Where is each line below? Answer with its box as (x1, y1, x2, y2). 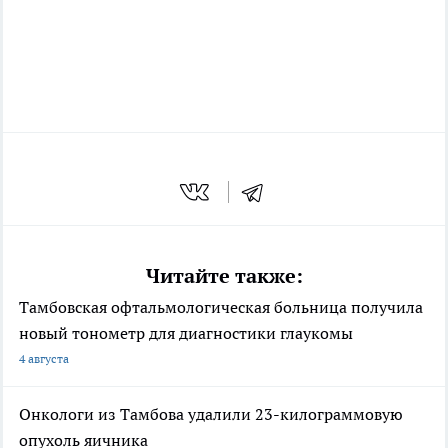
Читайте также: (145, 262, 303, 289)
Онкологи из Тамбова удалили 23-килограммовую (19, 403, 403, 424)
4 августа (19, 350, 69, 366)
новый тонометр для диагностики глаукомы (19, 322, 353, 343)
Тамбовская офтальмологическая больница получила (19, 296, 423, 317)
